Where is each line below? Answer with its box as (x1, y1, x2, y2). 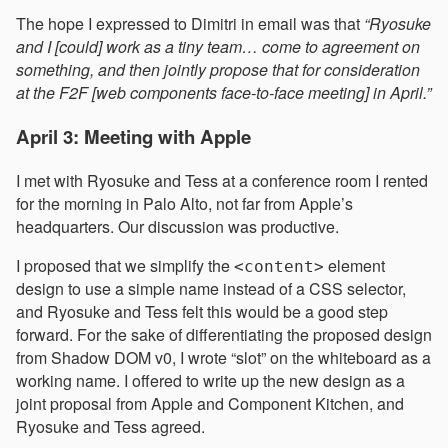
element (324, 253, 385, 277)
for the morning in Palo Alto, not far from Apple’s (16, 191, 353, 215)
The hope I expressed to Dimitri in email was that (16, 12, 364, 36)
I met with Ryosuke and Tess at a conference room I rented (16, 168, 428, 192)
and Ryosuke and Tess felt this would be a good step (16, 299, 388, 323)
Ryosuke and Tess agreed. (16, 414, 205, 438)
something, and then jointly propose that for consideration (16, 58, 420, 82)
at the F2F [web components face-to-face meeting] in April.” (16, 81, 431, 105)
